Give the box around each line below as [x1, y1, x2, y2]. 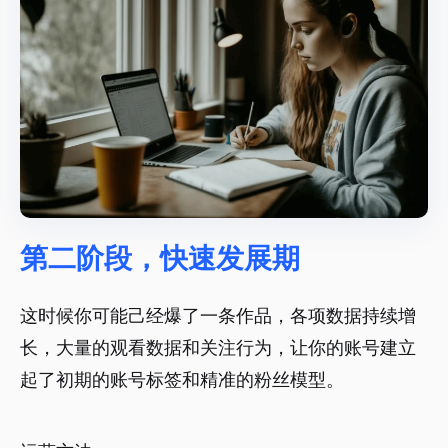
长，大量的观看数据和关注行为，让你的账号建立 [20, 337, 416, 359]
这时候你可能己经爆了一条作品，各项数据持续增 [20, 305, 416, 327]
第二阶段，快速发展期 [20, 242, 300, 276]
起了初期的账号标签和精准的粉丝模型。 [20, 369, 344, 391]
